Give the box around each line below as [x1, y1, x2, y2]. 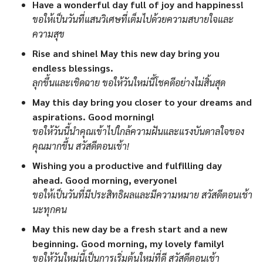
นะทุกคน [32, 203, 67, 216]
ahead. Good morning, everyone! [32, 174, 177, 187]
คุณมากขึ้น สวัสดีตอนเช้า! [32, 140, 129, 153]
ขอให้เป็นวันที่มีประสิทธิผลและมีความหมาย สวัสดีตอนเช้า [32, 188, 252, 201]
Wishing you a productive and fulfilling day [32, 159, 222, 172]
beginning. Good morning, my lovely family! [32, 237, 224, 250]
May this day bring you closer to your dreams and [32, 96, 252, 109]
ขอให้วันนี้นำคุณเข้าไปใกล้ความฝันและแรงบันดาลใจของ [32, 125, 244, 138]
